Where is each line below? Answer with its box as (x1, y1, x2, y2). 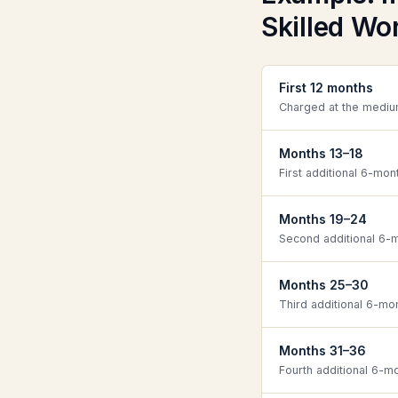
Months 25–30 (279, 277, 369, 292)
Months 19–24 (279, 211, 367, 227)
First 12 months (279, 80, 373, 95)
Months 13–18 (279, 146, 363, 161)
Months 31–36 (279, 343, 366, 358)
